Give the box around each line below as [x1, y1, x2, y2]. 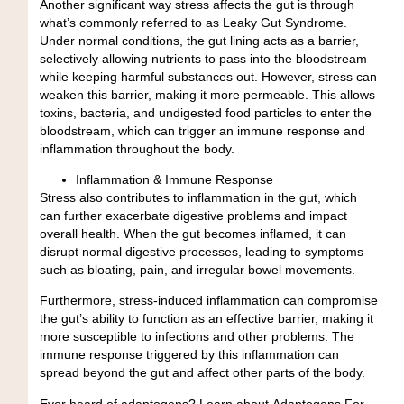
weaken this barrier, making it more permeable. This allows [39, 87, 375, 102]
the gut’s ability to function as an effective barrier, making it [39, 311, 373, 326]
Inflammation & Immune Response [75, 172, 273, 188]
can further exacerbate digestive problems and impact [39, 208, 347, 224]
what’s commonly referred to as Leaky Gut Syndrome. [39, 14, 347, 30]
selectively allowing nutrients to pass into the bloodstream [39, 50, 367, 66]
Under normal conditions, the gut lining [39, 32, 263, 48]
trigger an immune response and [178, 123, 365, 138]
